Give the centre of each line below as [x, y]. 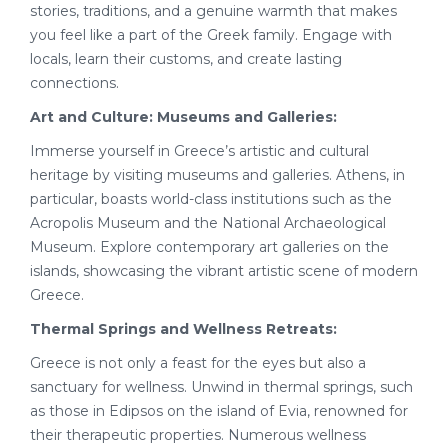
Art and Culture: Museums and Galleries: [183, 117]
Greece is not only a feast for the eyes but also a [198, 363]
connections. [74, 83]
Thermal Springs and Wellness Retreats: [183, 329]
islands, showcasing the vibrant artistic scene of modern [224, 271]
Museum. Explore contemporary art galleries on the [209, 247]
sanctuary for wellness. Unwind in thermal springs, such [221, 387]
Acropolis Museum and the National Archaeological [208, 223]
